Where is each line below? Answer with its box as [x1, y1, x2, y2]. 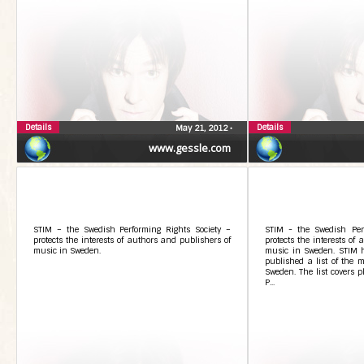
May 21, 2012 [175, 123, 230, 133]
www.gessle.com [149, 141, 231, 155]
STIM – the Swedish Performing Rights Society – [33, 224, 231, 235]
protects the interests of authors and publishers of [33, 235, 231, 245]
